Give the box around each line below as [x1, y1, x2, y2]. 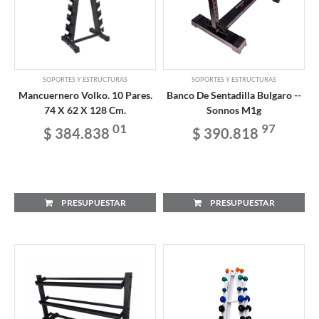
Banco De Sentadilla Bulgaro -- [167, 88, 301, 101]
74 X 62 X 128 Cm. [44, 103, 126, 116]
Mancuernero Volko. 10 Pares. [18, 88, 152, 101]
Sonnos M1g [206, 103, 261, 116]
